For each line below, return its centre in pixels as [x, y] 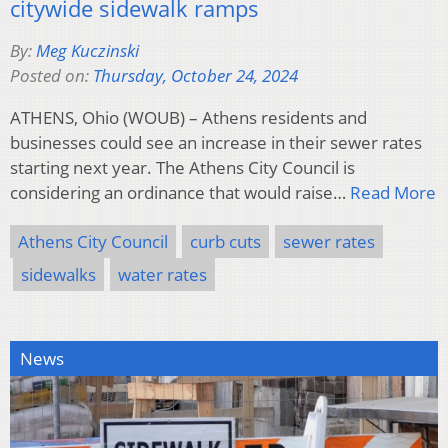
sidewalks [58, 274]
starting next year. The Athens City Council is [182, 167]
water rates [162, 274]
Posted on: [51, 75]
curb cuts [225, 241]
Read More [393, 192]
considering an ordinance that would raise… [180, 192]
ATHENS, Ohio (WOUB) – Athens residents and [188, 117]
